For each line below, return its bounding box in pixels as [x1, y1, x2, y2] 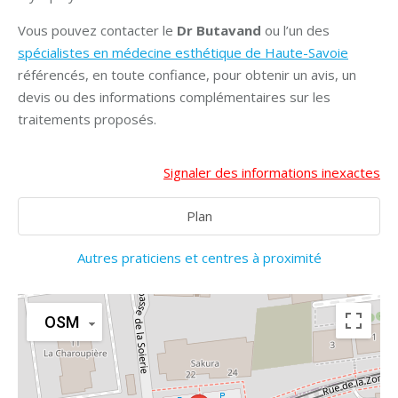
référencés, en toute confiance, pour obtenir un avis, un [18, 66, 356, 84]
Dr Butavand [177, 21, 265, 39]
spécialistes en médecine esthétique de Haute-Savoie [18, 44, 348, 61]
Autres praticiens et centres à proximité [76, 249, 322, 267]
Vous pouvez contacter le [18, 21, 177, 39]
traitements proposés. [18, 110, 156, 128]
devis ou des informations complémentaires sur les [18, 88, 330, 106]
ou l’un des [265, 21, 330, 39]
